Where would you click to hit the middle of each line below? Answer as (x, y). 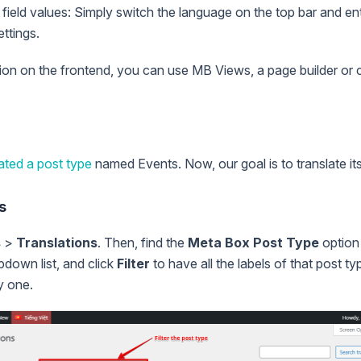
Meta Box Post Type (253, 243)
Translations (57, 243)
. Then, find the (143, 243)
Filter (133, 264)
